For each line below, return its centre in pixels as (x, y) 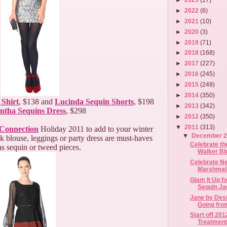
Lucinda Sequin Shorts (94, 102)
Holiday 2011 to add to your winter (96, 129)
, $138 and (37, 102)
